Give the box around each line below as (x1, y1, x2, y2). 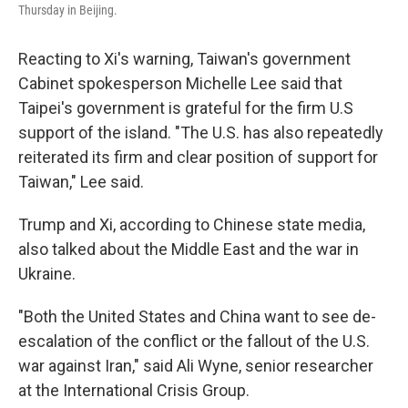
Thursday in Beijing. (18, 3, 117, 17)
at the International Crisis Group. (18, 381, 250, 400)
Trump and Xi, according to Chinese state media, (18, 215, 365, 234)
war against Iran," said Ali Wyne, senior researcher (18, 356, 373, 375)
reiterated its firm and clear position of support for (18, 148, 378, 167)
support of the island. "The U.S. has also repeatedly (18, 123, 383, 142)
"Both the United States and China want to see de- (18, 307, 376, 326)
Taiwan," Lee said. (18, 172, 144, 191)
